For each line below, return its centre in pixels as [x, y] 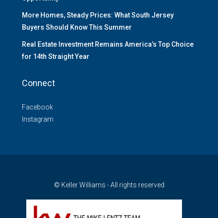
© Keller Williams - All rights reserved [109, 185]
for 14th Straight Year [56, 57]
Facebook [37, 107]
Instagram [38, 119]
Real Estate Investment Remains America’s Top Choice [108, 45]
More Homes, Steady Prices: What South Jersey [98, 15]
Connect [38, 83]
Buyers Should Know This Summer [77, 27]
